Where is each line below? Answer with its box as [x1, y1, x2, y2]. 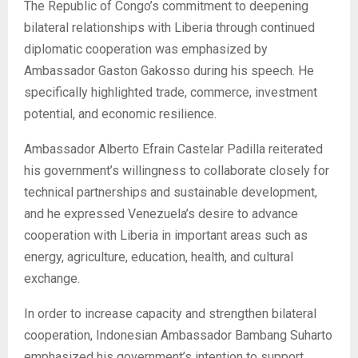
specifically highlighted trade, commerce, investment [24, 85, 317, 100]
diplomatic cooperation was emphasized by [24, 42, 268, 57]
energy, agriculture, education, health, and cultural [24, 249, 293, 265]
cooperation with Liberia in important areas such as [24, 228, 308, 243]
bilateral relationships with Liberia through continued [24, 20, 315, 35]
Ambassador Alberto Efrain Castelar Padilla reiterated [24, 141, 323, 157]
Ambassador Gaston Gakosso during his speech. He [24, 63, 314, 78]
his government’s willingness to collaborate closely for [24, 163, 329, 178]
